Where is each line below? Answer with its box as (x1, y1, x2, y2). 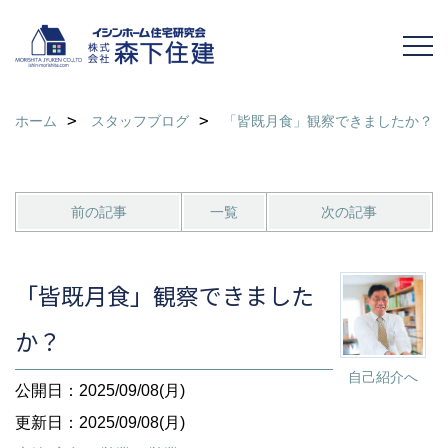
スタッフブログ (91, 113, 189, 129)
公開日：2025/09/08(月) (15, 382, 185, 399)
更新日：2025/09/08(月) (15, 414, 185, 431)
